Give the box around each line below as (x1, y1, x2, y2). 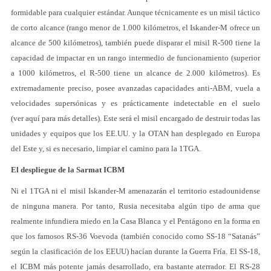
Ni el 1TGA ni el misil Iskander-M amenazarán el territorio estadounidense (11, 186, 260, 195)
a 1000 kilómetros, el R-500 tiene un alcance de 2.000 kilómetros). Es (11, 68, 260, 77)
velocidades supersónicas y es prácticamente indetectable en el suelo (11, 99, 260, 108)
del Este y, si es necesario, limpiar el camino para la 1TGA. (11, 144, 201, 153)
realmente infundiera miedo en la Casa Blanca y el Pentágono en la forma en (11, 217, 260, 226)
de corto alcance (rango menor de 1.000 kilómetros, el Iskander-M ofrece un (11, 23, 260, 32)
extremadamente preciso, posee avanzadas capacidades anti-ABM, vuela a (11, 83, 260, 93)
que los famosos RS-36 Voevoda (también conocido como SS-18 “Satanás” (11, 232, 260, 241)
